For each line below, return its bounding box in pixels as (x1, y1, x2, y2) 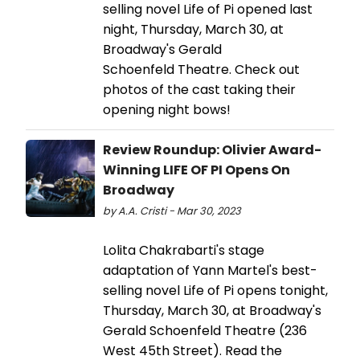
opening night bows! (103, 100, 231, 119)
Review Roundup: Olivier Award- (103, 140, 321, 159)
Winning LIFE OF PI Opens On (103, 160, 290, 179)
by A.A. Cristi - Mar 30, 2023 (103, 203, 241, 218)
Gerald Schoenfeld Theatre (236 (103, 321, 307, 340)
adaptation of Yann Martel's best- (103, 260, 317, 280)
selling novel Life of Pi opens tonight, (103, 280, 328, 300)
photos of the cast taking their (103, 80, 296, 99)
